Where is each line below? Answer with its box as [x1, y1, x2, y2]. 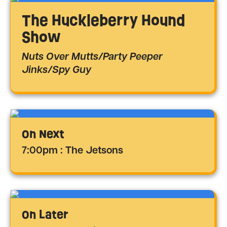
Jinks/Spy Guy [22, 65, 91, 76]
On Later [22, 206, 68, 223]
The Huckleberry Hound [22, 10, 185, 31]
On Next [22, 126, 64, 143]
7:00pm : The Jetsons [22, 146, 123, 157]
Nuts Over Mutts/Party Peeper [22, 52, 163, 63]
